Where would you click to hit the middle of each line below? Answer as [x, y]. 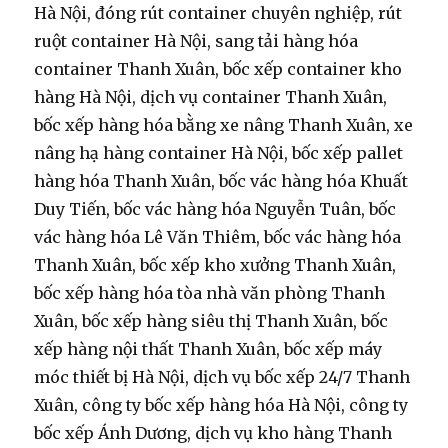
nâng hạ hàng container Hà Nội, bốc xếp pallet [219, 153]
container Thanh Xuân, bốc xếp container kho [218, 69]
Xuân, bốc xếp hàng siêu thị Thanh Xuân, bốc [211, 321]
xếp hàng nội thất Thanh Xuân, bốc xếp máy [208, 349]
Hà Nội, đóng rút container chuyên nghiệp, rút [218, 13]
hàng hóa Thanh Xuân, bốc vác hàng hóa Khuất [221, 181]
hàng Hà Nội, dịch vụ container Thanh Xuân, [211, 97]
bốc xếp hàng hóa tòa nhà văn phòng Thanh [210, 293]
